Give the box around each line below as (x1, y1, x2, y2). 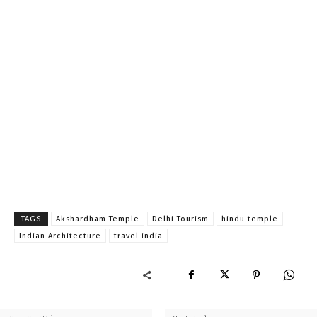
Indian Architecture (19, 231, 101, 241)
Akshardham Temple (56, 214, 139, 224)
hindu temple (221, 214, 278, 224)
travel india (114, 231, 163, 241)
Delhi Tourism (152, 214, 209, 224)
